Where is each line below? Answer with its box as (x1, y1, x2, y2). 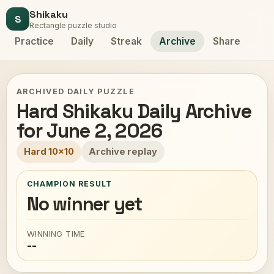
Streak (111, 35, 142, 47)
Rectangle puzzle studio (29, 21, 117, 30)
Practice (15, 35, 54, 47)
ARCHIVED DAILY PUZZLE (17, 87, 135, 96)
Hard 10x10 (24, 146, 74, 157)
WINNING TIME (27, 229, 86, 239)
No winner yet (27, 192, 143, 216)
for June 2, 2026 (17, 118, 163, 143)
